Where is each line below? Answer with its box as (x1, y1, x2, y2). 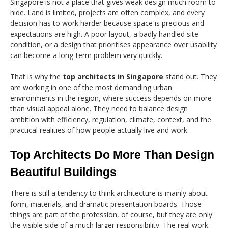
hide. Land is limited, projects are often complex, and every (10, 7, 205, 17)
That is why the (10, 71, 63, 81)
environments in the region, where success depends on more (10, 93, 212, 103)
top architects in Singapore (63, 71, 163, 81)
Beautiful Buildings (10, 165, 117, 179)
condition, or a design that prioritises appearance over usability (10, 39, 217, 49)
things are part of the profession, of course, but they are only (10, 209, 212, 219)
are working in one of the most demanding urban (10, 82, 172, 92)
